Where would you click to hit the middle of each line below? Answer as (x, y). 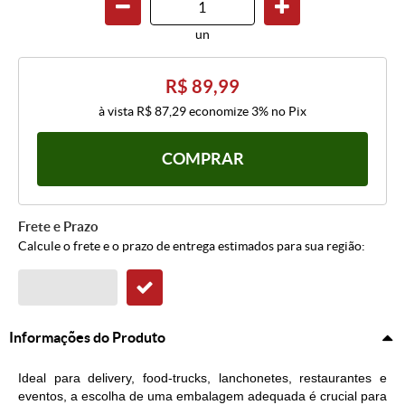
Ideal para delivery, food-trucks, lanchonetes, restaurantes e (202, 378)
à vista (118, 112)
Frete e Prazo (58, 227)
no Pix (289, 112)
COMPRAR (202, 159)
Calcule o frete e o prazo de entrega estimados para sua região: (192, 246)
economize (219, 112)
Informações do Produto (87, 338)
